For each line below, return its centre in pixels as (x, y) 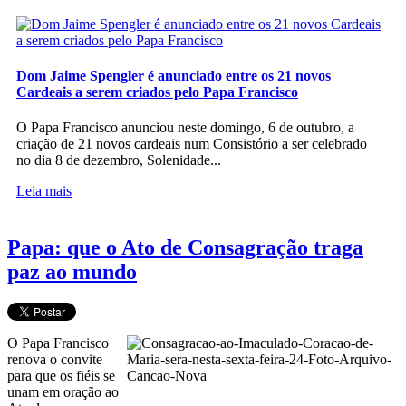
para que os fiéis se (61, 376)
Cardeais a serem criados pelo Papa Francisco (157, 92)
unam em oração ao (63, 392)
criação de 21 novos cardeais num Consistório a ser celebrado (192, 144)
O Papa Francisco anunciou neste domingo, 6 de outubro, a (185, 128)
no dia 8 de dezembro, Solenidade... (119, 160)
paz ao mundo (72, 272)
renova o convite (55, 359)
